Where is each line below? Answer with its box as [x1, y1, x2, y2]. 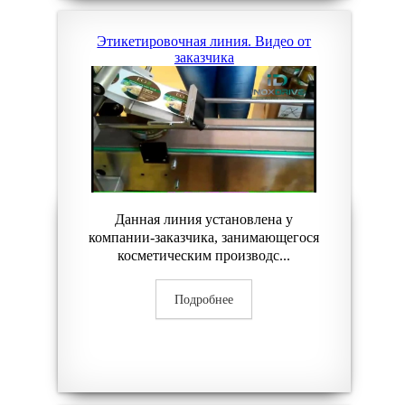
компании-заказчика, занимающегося [89, 230, 320, 245]
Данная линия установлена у [115, 212, 294, 227]
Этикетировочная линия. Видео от [97, 33, 312, 49]
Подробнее [174, 293, 234, 306]
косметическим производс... [118, 248, 291, 263]
